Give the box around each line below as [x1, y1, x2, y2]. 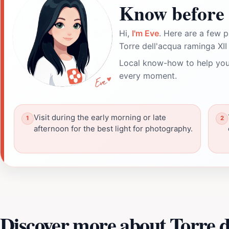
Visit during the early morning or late [34, 112, 166, 122]
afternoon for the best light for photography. [34, 124, 193, 133]
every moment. [119, 70, 177, 81]
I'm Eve [132, 28, 159, 38]
